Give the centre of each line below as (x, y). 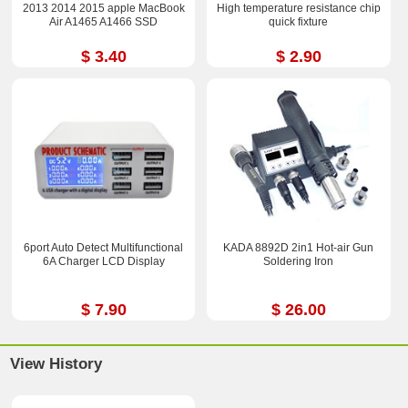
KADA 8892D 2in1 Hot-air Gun (299, 248)
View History (56, 363)
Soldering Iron (299, 262)
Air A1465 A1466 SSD (104, 21)
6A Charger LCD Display (103, 262)
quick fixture (299, 21)
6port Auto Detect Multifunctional (104, 248)
